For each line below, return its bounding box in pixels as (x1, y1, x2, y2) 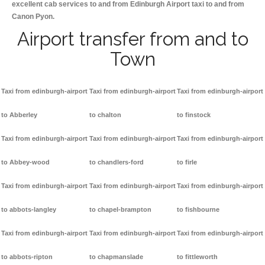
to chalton (89, 111, 121, 119)
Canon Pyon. (12, 12, 54, 21)
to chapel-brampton (89, 206, 151, 214)
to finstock (177, 111, 211, 119)
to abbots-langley (1, 206, 56, 214)
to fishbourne (177, 206, 220, 214)
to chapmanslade (89, 253, 143, 261)
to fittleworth (177, 253, 218, 261)
